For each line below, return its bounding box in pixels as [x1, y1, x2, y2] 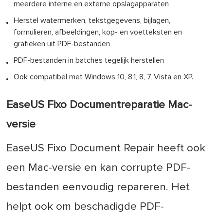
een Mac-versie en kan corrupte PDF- [6, 162, 191, 174]
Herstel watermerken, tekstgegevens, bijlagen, [14, 16, 171, 24]
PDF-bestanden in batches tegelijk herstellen [14, 56, 164, 64]
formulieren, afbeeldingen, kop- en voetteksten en [14, 28, 182, 36]
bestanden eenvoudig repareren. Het [6, 182, 190, 193]
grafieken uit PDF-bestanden [14, 39, 110, 48]
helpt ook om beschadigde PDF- [6, 201, 164, 213]
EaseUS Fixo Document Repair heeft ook [6, 143, 206, 154]
